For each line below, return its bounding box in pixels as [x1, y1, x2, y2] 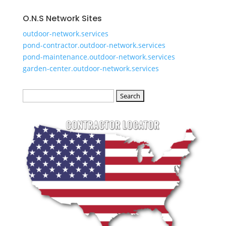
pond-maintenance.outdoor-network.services [22, 52, 175, 62]
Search [22, 90, 45, 100]
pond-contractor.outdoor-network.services [22, 40, 165, 50]
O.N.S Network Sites [22, 13, 102, 25]
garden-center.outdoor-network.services [22, 64, 159, 74]
